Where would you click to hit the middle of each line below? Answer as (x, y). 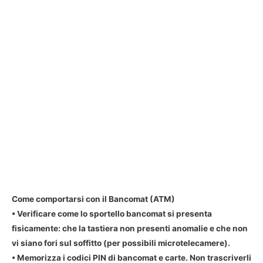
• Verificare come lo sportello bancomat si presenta (112, 214)
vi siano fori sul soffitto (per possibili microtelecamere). (121, 243)
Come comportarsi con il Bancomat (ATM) (93, 199)
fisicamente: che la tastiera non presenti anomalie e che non (130, 229)
